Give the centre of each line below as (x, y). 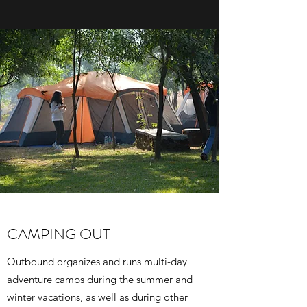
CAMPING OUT (58, 234)
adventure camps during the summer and (100, 279)
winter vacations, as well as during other (97, 297)
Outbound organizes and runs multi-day (97, 261)
